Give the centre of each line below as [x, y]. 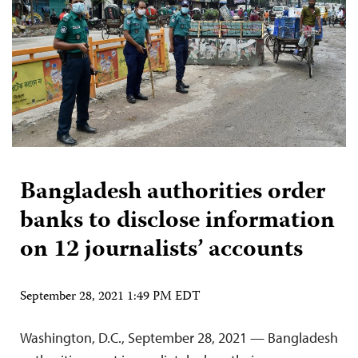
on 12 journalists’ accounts [161, 250]
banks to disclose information [177, 221]
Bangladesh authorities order [173, 193]
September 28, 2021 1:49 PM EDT [110, 297]
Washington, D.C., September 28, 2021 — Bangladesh [179, 337]
